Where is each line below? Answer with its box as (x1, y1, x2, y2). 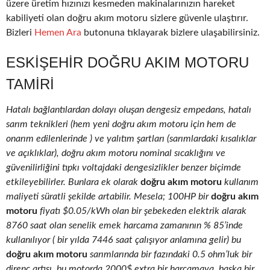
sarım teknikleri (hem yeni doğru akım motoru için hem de (6, 119, 236, 130)
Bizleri (6, 28, 34, 38)
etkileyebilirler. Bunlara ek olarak (6, 177, 138, 187)
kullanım (222, 177, 259, 187)
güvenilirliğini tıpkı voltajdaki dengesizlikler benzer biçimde (6, 163, 241, 173)
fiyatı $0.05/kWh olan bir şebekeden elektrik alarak (40, 206, 246, 216)
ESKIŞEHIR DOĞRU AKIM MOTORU (6, 54, 249, 71)
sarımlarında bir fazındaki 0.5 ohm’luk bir (87, 250, 252, 260)
